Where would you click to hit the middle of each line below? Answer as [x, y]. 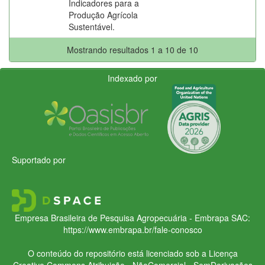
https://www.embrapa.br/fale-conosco [132, 229]
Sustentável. [92, 26]
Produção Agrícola [103, 14]
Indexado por [132, 78]
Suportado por [39, 159]
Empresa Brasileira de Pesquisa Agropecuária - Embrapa [122, 217]
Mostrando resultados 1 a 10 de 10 [132, 49]
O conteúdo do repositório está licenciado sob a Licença [132, 253]
